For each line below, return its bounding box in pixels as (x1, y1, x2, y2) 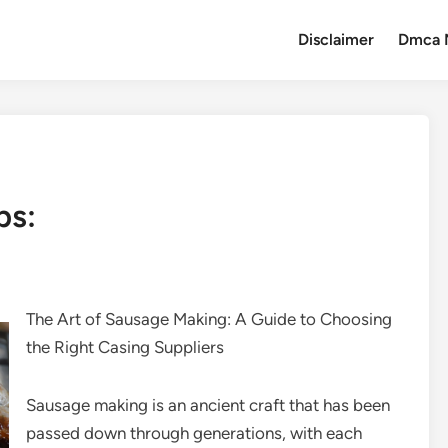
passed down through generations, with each (26, 423, 362, 443)
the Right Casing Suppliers (26, 337, 224, 357)
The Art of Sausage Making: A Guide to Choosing (26, 309, 392, 329)
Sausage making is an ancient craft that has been (26, 395, 390, 415)
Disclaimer (298, 30, 375, 49)
